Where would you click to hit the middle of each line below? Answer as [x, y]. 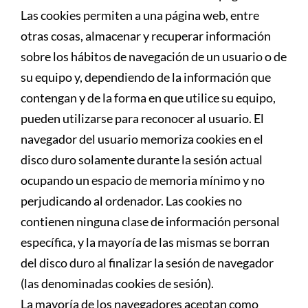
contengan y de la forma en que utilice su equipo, [148, 97]
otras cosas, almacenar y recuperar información [146, 35]
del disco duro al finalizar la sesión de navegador [147, 262]
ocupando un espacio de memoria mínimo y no [143, 180]
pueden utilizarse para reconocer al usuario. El [142, 118]
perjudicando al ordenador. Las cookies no [131, 200]
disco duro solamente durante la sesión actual [142, 159]
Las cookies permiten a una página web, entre [140, 15]
